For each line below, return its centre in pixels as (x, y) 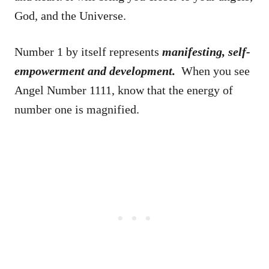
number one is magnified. (77, 109)
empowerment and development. (96, 71)
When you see (214, 71)
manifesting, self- (206, 51)
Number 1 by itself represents (88, 51)
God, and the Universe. (70, 15)
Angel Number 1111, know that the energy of (124, 90)
